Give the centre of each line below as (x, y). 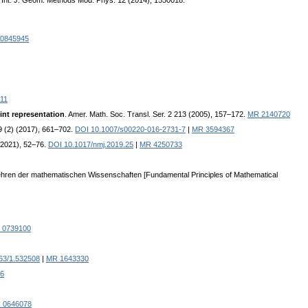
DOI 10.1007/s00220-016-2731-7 (130, 130)
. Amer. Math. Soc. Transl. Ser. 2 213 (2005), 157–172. (156, 114)
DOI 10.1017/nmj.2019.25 (91, 145)
